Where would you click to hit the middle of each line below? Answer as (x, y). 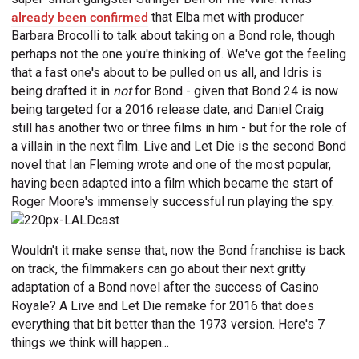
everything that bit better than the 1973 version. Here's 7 (168, 324)
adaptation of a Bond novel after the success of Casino (165, 287)
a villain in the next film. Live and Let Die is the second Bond (179, 147)
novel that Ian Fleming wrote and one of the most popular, (171, 165)
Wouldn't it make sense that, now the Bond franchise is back (179, 250)
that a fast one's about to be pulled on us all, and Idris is (167, 73)
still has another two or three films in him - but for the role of (179, 128)
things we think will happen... (91, 342)
